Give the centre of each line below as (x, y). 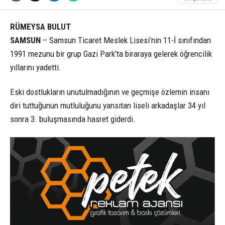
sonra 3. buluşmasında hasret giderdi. (73, 119)
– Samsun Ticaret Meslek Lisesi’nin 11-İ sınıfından (126, 40)
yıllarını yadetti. (36, 67)
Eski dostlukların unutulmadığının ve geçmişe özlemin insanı (110, 92)
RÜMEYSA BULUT (40, 26)
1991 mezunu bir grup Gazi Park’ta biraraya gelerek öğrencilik (111, 53)
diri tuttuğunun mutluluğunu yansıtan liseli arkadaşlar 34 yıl (108, 105)
